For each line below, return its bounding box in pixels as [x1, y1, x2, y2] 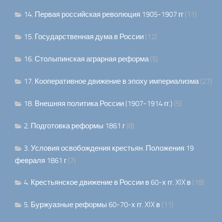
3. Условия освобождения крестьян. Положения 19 [24, 144, 194, 153]
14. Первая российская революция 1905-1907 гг [24, 10, 183, 19]
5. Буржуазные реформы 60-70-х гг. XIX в [24, 200, 160, 210]
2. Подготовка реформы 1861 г [24, 121, 125, 131]
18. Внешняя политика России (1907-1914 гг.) [24, 99, 172, 109]
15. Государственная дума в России [24, 32, 144, 42]
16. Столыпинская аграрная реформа [24, 55, 149, 64]
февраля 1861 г [15, 156, 66, 166]
